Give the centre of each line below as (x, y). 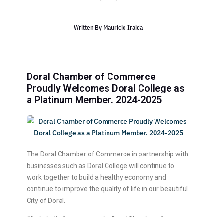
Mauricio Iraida (123, 27)
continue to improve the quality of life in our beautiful (107, 189)
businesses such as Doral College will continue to (100, 165)
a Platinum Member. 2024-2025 (94, 100)
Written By (89, 27)
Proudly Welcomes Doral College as (105, 88)
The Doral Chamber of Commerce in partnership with (107, 154)
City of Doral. (46, 200)
